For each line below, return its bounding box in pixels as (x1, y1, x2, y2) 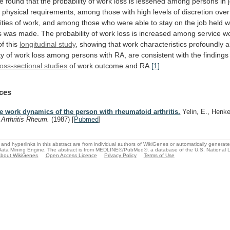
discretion (182, 7, 214, 16)
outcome (95, 61, 124, 70)
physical (2, 7, 29, 16)
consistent (141, 50, 175, 59)
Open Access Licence (45, 152, 97, 158)
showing (80, 40, 107, 48)
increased (139, 29, 171, 37)
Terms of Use (143, 152, 175, 158)
